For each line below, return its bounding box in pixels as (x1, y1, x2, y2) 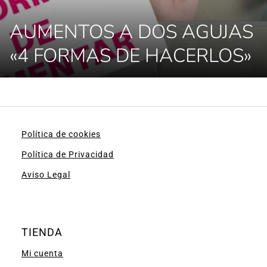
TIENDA (21, 226, 63, 238)
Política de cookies (21, 129, 101, 139)
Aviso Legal (21, 170, 70, 179)
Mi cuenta (21, 249, 63, 258)
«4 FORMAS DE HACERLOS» (10, 43, 252, 69)
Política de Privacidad (21, 150, 114, 159)
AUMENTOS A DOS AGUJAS (10, 19, 253, 45)
